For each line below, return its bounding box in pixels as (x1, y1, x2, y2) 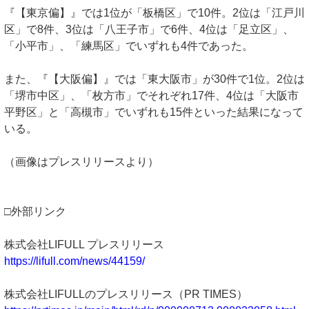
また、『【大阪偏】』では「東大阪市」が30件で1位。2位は (4, 73, 305, 85)
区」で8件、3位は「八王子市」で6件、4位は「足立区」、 (4, 23, 294, 35)
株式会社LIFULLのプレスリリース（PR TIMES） (4, 288, 248, 300)
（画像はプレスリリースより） (4, 156, 159, 168)
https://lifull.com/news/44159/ (4, 255, 145, 267)
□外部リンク (4, 206, 66, 217)
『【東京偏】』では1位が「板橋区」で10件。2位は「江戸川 (4, 7, 305, 19)
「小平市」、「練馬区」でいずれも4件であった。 (4, 40, 253, 52)
